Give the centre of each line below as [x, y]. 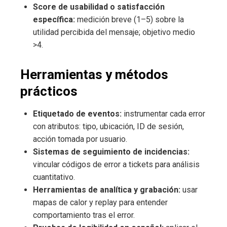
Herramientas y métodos [94, 74]
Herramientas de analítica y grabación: [107, 190]
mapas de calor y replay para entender [100, 202]
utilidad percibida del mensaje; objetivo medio [114, 32]
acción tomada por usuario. [80, 139]
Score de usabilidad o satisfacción [99, 7]
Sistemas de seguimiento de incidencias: [111, 152]
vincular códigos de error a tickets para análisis [116, 164]
